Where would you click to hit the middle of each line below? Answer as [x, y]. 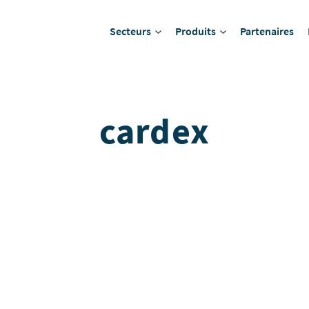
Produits [196, 31]
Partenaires [267, 31]
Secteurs [131, 31]
